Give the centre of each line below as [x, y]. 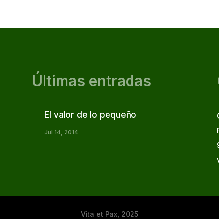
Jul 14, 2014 [61, 132]
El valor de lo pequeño [90, 115]
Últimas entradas [91, 81]
